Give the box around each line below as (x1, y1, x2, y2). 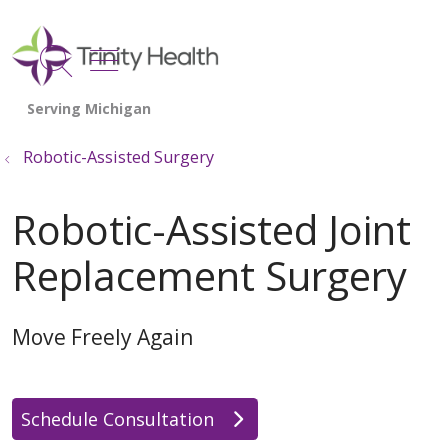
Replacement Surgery (12, 247, 407, 303)
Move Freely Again (12, 321, 193, 351)
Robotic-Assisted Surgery (23, 145, 214, 168)
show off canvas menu (89, 37, 429, 81)
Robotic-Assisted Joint (12, 201, 411, 257)
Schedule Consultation (21, 406, 219, 431)
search (54, 52, 157, 97)
